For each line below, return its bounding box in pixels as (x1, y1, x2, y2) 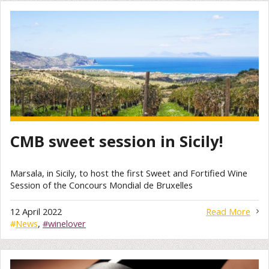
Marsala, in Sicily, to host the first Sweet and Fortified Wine (10, 167, 247, 180)
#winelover (43, 217, 86, 229)
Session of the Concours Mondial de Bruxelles (10, 179, 193, 192)
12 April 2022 (10, 205, 62, 217)
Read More (206, 205, 250, 217)
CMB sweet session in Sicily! (10, 130, 223, 152)
